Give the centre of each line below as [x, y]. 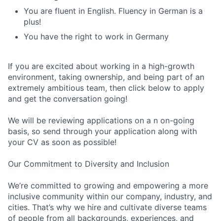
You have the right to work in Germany [96, 37]
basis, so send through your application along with [102, 131]
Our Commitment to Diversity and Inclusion [89, 164]
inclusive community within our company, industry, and [110, 196]
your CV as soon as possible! [62, 142]
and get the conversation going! [68, 99]
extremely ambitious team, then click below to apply [106, 88]
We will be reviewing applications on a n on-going [101, 120]
